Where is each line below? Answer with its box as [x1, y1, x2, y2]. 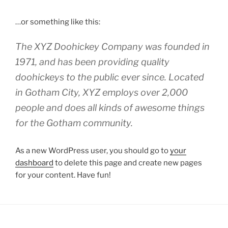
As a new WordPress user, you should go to [15, 146, 170, 155]
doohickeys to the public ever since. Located [15, 72, 204, 82]
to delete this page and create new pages [53, 158, 202, 167]
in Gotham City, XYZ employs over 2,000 [15, 87, 188, 98]
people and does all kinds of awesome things [15, 102, 205, 113]
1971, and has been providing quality [15, 56, 169, 67]
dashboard [15, 158, 53, 167]
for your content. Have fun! [15, 170, 111, 180]
